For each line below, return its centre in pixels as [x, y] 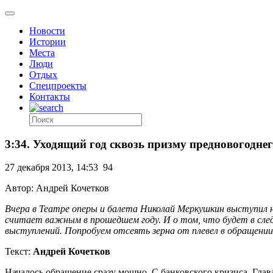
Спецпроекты [58, 86]
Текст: [19, 252]
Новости [47, 31]
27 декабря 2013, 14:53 [51, 168]
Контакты [50, 97]
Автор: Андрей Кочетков [57, 188]
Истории [48, 42]
